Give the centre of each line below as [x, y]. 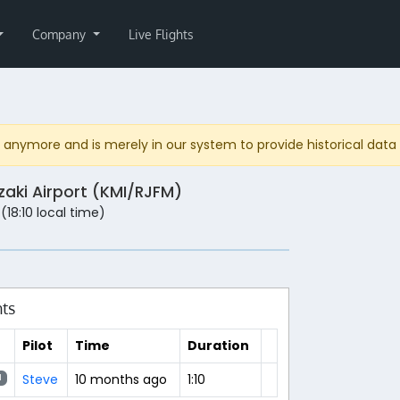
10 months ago [121, 379]
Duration [218, 345]
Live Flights [161, 34]
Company [60, 34]
